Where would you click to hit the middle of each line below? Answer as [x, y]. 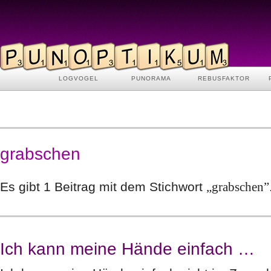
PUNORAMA [151, 78]
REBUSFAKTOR [224, 78]
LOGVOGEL [79, 78]
